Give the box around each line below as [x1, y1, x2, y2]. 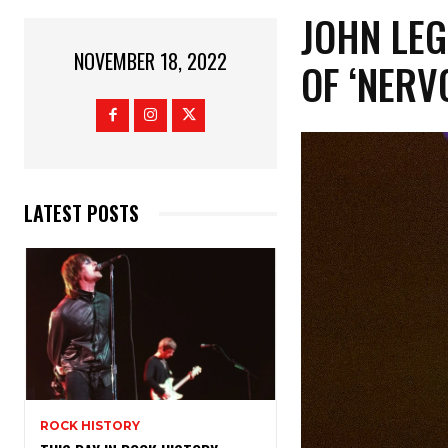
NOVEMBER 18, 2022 [74, 46, 228, 77]
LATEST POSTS [24, 198, 139, 229]
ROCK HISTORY [40, 418, 140, 434]
